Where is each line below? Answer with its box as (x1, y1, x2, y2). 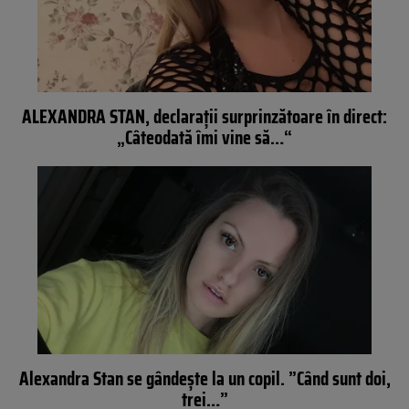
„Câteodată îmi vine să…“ (117, 122, 292, 153)
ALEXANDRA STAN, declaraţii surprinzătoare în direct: (22, 101, 387, 132)
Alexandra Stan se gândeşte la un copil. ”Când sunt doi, (18, 362, 391, 393)
